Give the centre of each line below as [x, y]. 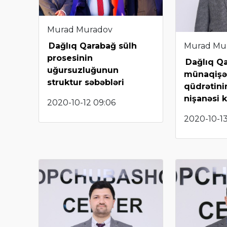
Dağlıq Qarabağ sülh [93, 46]
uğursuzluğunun [83, 70]
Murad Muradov [80, 29]
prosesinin [70, 58]
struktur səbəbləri [86, 82]
